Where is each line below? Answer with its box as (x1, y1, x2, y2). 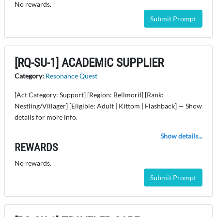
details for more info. (15, 113, 77, 122)
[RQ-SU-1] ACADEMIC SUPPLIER (15, 56, 164, 70)
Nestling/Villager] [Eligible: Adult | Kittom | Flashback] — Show (15, 102, 202, 110)
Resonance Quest (46, 72, 97, 80)
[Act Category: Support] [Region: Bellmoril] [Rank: (15, 91, 164, 99)
